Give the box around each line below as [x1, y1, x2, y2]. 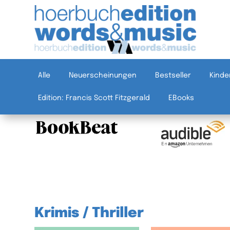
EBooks [168, 94, 195, 102]
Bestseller [155, 72, 191, 79]
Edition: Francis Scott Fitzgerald [38, 94, 150, 102]
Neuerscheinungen [69, 72, 137, 79]
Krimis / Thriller [34, 206, 144, 220]
